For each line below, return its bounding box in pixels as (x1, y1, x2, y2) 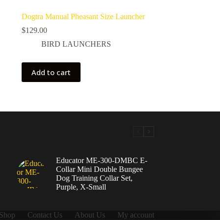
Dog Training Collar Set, (55, 174, 133, 183)
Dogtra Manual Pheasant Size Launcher (21, 12, 145, 21)
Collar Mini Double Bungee (55, 165, 143, 174)
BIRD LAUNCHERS (41, 40, 111, 49)
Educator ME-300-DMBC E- (55, 156, 147, 165)
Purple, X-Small (55, 183, 106, 192)
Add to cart (31, 67, 71, 78)
